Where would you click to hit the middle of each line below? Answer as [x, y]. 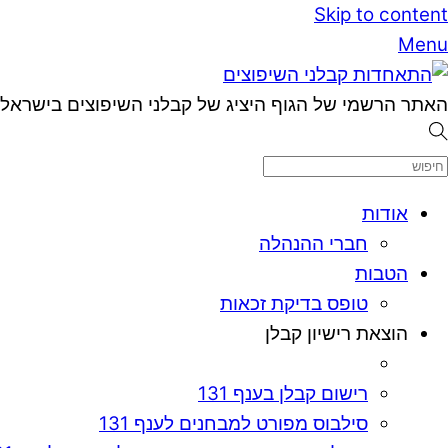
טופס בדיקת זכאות [294, 303]
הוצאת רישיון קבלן [336, 333]
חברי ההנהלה [313, 243]
